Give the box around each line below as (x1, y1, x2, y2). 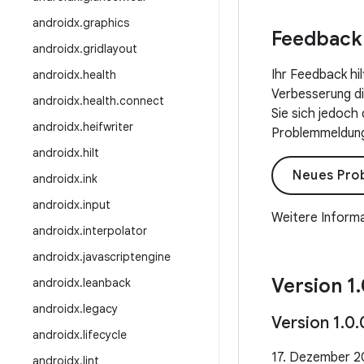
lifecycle (83, 327, 127, 342)
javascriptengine (83, 249, 171, 264)
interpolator (83, 223, 147, 238)
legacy (83, 301, 118, 316)
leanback (83, 275, 131, 290)
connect (119, 93, 164, 108)
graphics (83, 15, 129, 30)
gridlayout (83, 41, 137, 56)
